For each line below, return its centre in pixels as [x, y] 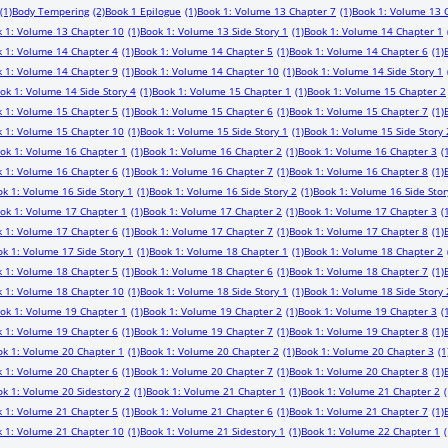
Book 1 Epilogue [143, 11]
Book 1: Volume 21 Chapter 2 [370, 391]
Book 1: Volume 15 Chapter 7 [358, 111]
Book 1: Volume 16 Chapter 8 [358, 171]
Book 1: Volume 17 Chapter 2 [212, 211]
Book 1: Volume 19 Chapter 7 [203, 331]
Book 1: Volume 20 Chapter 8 [358, 371]
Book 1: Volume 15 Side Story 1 [214, 131]
